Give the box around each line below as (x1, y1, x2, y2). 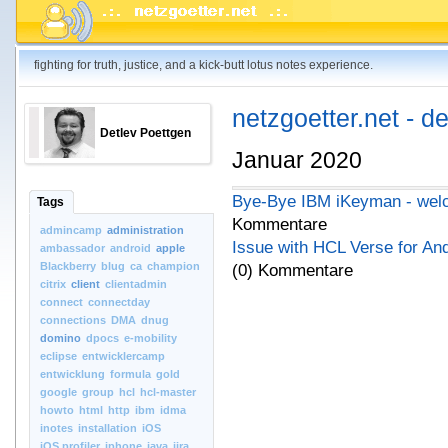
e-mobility (124, 332, 177, 344)
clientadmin (105, 278, 167, 290)
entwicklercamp (82, 350, 165, 362)
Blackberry (40, 260, 96, 272)
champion (147, 260, 200, 272)
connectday (88, 296, 150, 308)
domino (40, 332, 81, 344)
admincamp (40, 224, 102, 236)
